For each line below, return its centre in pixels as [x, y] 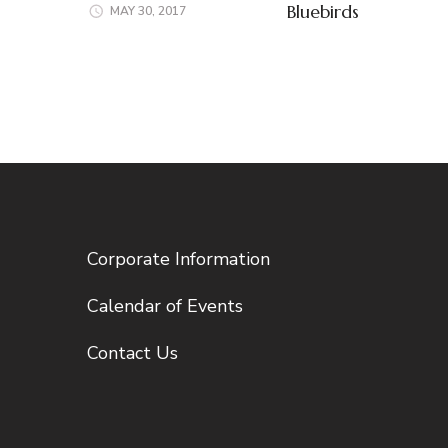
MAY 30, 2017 [148, 10]
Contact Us [132, 352]
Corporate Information [178, 258]
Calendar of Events [165, 305]
